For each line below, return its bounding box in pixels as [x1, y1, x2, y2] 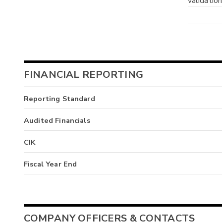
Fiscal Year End [24, 159, 77, 169]
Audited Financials [24, 115, 90, 126]
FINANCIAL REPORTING [24, 68, 143, 82]
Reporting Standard [24, 94, 95, 104]
